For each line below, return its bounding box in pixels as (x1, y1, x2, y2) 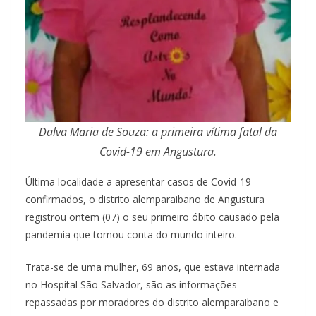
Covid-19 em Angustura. (99, 144, 217, 160)
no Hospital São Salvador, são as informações (25, 278, 237, 292)
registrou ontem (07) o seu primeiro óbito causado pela (25, 210, 279, 224)
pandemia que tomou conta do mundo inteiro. (25, 228, 237, 242)
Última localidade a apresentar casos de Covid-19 (25, 175, 251, 189)
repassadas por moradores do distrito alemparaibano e (25, 296, 279, 310)
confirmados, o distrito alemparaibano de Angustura (25, 193, 265, 207)
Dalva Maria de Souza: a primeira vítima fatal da (39, 124, 277, 140)
